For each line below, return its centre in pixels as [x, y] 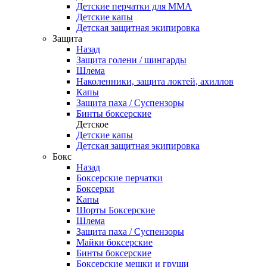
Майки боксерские [114, 242]
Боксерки [95, 189]
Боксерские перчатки [119, 178]
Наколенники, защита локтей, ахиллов [155, 81]
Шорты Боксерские [116, 210]
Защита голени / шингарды [131, 60]
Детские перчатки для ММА [134, 6]
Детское [92, 124]
